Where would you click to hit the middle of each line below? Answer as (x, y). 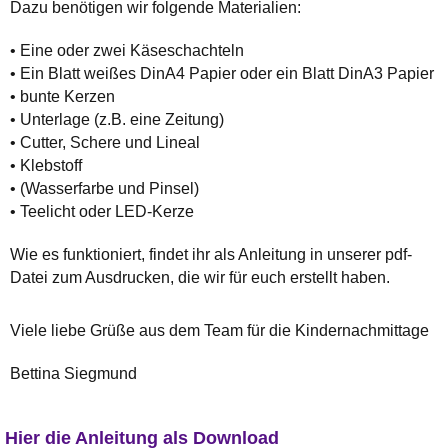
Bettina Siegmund (73, 373)
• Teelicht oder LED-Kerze (102, 211)
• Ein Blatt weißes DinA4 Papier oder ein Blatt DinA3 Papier (222, 73)
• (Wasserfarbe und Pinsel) (104, 188)
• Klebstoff (46, 165)
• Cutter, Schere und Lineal (105, 142)
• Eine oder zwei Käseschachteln (127, 50)
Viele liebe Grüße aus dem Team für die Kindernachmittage (219, 330)
